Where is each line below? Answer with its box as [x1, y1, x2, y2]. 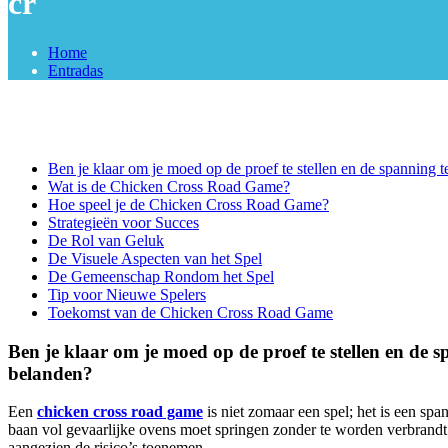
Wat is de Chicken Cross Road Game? [48, 177, 290, 195]
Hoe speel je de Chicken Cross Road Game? [48, 195, 329, 213]
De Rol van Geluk [48, 231, 164, 249]
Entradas [48, 61, 103, 79]
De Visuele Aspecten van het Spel [48, 249, 262, 267]
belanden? [8, 362, 93, 384]
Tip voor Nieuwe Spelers [48, 285, 206, 303]
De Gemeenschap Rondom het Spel [48, 267, 274, 285]
